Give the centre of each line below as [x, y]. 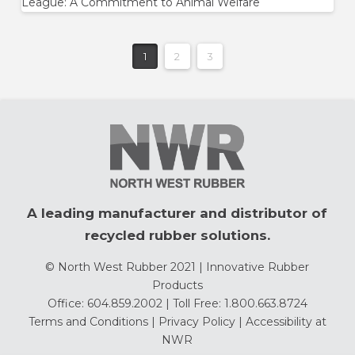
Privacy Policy [197, 321]
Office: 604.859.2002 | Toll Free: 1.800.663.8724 [177, 303]
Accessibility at [286, 321]
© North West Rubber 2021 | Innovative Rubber [177, 267]
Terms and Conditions [88, 321]
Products [177, 285]
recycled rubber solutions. [177, 235]
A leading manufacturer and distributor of [177, 213]
